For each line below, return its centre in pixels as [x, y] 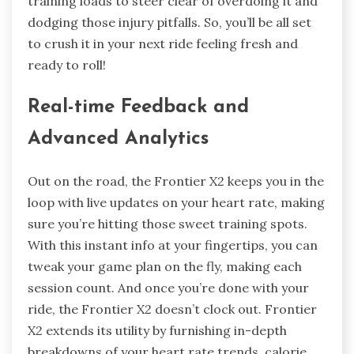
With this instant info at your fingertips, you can [173, 245]
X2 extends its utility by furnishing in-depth [157, 331]
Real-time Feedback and [138, 108]
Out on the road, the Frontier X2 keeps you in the [176, 181]
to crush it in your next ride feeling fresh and [163, 44]
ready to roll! [67, 65]
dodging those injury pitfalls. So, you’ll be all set [169, 23]
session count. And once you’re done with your [168, 288]
